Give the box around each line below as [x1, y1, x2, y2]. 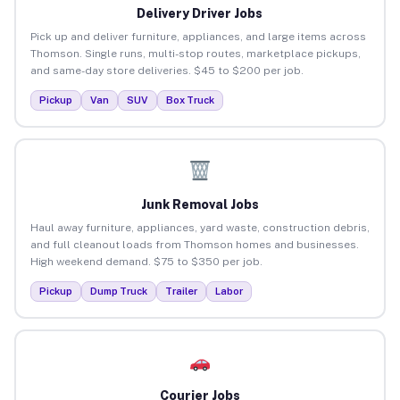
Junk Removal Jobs [140, 196, 259, 212]
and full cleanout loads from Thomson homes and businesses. [29, 237, 359, 251]
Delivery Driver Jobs [137, 5, 263, 21]
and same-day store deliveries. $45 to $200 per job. [29, 63, 304, 77]
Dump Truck [89, 285, 147, 296]
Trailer [164, 285, 197, 296]
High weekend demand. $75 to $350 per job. [29, 254, 262, 268]
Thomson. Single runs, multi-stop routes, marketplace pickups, [29, 46, 361, 60]
